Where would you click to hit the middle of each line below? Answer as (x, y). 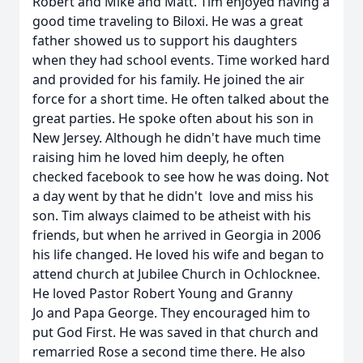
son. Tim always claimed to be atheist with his (172, 216)
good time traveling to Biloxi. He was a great (168, 21)
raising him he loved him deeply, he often (158, 157)
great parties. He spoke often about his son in (173, 118)
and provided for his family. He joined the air (169, 79)
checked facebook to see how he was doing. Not (181, 177)
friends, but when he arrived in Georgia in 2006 (177, 235)
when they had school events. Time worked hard (181, 60)
